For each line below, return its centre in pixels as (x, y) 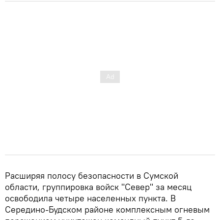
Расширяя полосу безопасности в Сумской (92, 175)
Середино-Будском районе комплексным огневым (107, 209)
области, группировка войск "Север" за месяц (98, 187)
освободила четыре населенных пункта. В (90, 198)
